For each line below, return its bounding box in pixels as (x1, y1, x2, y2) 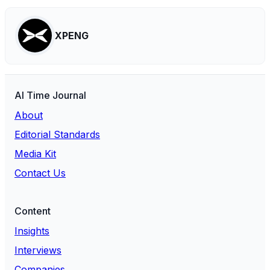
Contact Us (14, 167, 66, 180)
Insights (14, 225, 49, 237)
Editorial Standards (14, 128, 100, 141)
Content (14, 205, 51, 218)
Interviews (14, 244, 61, 257)
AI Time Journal (14, 89, 86, 102)
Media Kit (14, 148, 56, 160)
